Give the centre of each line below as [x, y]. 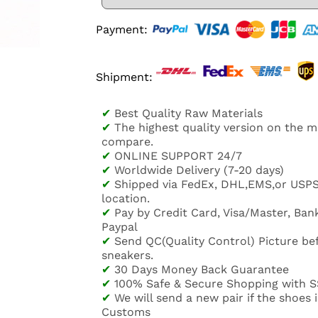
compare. [127, 142]
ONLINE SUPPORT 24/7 [178, 156]
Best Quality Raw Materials [188, 114]
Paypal [120, 227]
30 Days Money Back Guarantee [202, 270]
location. [126, 199]
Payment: [122, 30]
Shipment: [124, 77]
